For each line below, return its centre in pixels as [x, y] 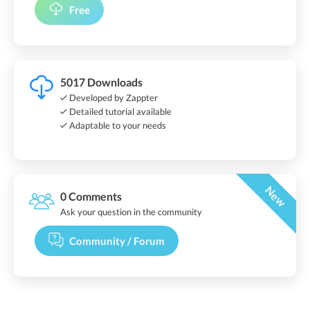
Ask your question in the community [131, 211]
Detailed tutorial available [119, 111]
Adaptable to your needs [117, 125]
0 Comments [91, 196]
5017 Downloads [101, 82]
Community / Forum [117, 240]
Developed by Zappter [112, 97]
